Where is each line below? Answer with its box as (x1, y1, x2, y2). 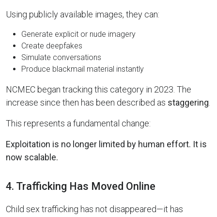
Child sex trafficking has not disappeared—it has (6, 204, 183, 214)
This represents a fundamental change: (6, 118, 151, 128)
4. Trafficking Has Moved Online (6, 180, 155, 192)
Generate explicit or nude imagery (21, 30, 136, 39)
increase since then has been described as (6, 97, 168, 108)
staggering (168, 97, 209, 108)
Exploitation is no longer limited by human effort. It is (6, 139, 207, 149)
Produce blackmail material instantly (21, 64, 144, 74)
